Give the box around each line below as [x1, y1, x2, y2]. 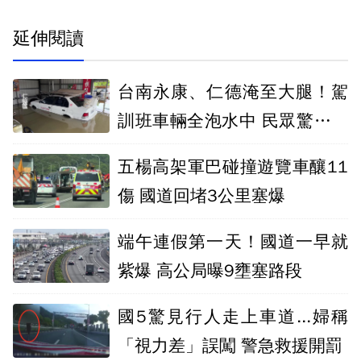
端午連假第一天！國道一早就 [118, 230, 348, 252]
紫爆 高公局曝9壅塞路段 [118, 259, 302, 281]
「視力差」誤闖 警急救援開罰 [118, 334, 342, 356]
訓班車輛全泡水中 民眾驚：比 [118, 110, 348, 131]
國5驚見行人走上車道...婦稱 [118, 305, 348, 327]
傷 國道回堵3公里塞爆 [118, 185, 285, 206]
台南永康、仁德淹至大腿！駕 [118, 81, 348, 102]
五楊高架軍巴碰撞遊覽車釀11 [118, 156, 348, 177]
